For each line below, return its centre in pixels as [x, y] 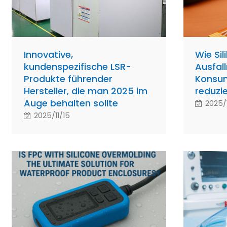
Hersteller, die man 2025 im [85, 91]
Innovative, [48, 54]
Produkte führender [68, 79]
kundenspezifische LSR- [77, 66]
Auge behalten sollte [71, 103]
